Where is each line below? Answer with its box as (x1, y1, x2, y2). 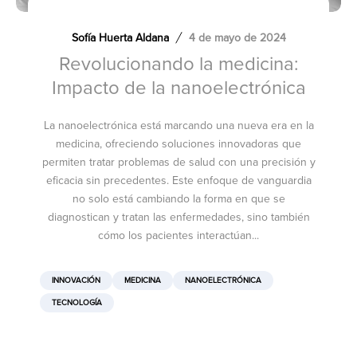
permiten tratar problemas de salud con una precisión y (41, 155, 316, 170)
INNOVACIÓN (52, 276, 100, 286)
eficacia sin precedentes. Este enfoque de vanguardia (45, 174, 312, 188)
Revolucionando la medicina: (58, 53, 299, 76)
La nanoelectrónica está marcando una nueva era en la (43, 119, 314, 133)
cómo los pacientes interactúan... (98, 229, 259, 243)
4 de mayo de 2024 (188, 31, 286, 45)
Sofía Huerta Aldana (71, 31, 169, 45)
